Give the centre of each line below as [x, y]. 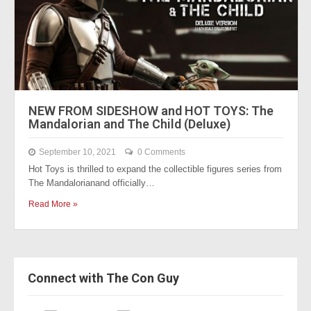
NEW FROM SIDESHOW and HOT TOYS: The [151, 111]
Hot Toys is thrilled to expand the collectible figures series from [155, 169]
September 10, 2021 [77, 152]
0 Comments [161, 152]
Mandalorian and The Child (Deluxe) [129, 124]
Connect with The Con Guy [103, 278]
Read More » [53, 204]
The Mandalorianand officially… [92, 183]
